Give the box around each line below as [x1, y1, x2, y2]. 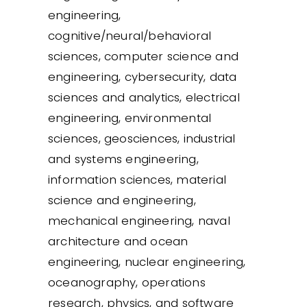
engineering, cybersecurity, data [48, 68, 237, 85]
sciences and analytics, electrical [48, 88, 240, 106]
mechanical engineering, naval [48, 212, 230, 229]
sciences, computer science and [48, 47, 238, 64]
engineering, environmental [48, 109, 212, 126]
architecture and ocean [48, 232, 188, 249]
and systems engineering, [48, 150, 199, 167]
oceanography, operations [48, 273, 206, 291]
